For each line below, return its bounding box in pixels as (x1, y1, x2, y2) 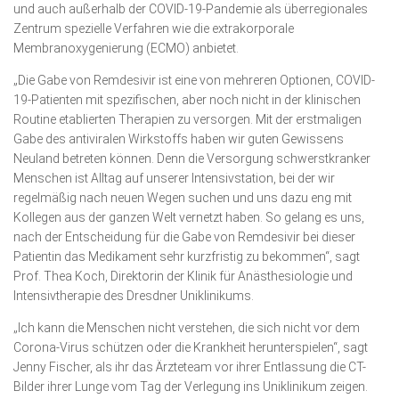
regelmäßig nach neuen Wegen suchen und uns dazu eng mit (13, 191, 352, 205)
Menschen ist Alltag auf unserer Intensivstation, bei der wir (13, 171, 335, 185)
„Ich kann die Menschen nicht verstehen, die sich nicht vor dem (13, 321, 360, 335)
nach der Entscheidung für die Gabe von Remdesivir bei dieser (13, 230, 355, 244)
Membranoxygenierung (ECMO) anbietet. (13, 41, 239, 55)
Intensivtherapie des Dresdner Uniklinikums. (13, 289, 254, 303)
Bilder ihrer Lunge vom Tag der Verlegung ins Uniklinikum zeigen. (13, 379, 368, 394)
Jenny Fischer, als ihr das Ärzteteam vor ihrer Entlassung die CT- (13, 360, 366, 374)
